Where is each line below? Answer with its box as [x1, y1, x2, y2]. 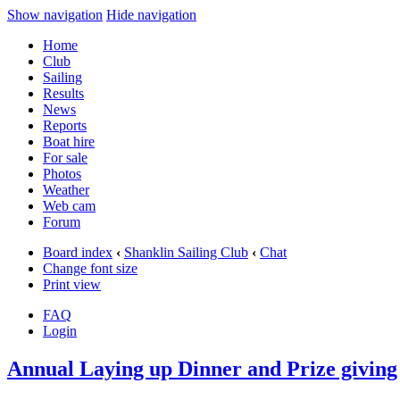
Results [43, 86, 84, 101]
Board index [43, 245, 112, 260]
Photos [43, 166, 81, 181]
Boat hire [43, 134, 95, 149]
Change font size [43, 261, 137, 276]
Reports [43, 118, 87, 133]
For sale [43, 150, 87, 165]
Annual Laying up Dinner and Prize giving [7, 356, 397, 380]
